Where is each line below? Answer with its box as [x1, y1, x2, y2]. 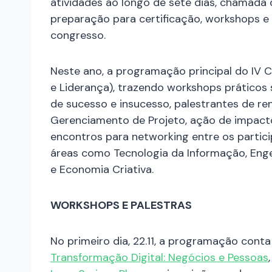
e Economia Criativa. [50, 162, 154, 177]
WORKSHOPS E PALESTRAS [50, 198, 192, 213]
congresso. [50, 28, 106, 43]
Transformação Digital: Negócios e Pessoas [50, 250, 268, 265]
